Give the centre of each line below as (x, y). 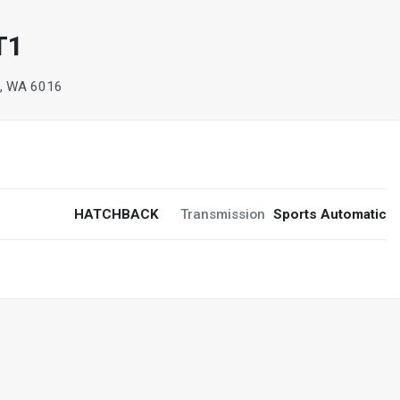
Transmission (222, 214)
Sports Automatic (329, 214)
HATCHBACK (116, 214)
